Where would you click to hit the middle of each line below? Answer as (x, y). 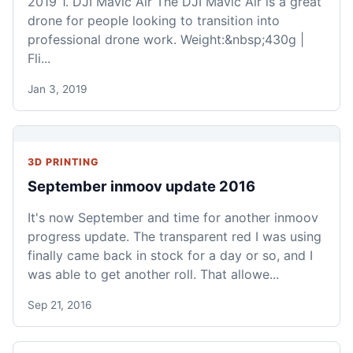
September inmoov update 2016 (141, 186)
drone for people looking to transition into (154, 21)
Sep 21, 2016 (60, 305)
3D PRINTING (63, 162)
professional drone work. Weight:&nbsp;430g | (166, 40)
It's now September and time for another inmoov (173, 218)
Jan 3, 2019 (58, 89)
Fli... (39, 59)
